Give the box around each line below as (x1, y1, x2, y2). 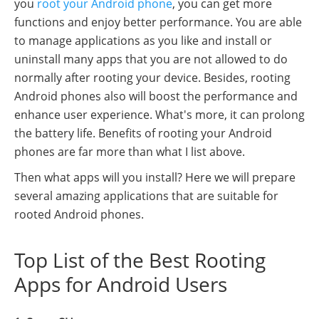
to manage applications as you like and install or (14, 33, 272, 48)
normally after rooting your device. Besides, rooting (14, 70, 291, 85)
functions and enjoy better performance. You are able (14, 14, 302, 30)
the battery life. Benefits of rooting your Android (14, 125, 272, 141)
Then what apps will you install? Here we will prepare (14, 169, 296, 185)
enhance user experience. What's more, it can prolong (14, 107, 305, 122)
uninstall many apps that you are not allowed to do (14, 51, 288, 67)
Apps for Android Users (14, 271, 227, 298)
